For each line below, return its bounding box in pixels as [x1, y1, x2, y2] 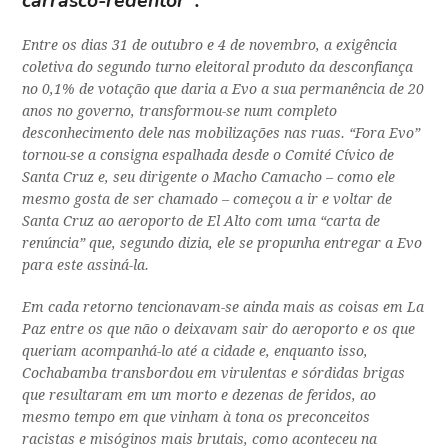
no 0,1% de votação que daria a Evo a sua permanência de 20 [22, 81, 425, 98]
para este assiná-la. [22, 257, 150, 274]
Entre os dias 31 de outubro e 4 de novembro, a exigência [22, 37, 398, 54]
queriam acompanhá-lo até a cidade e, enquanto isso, [22, 343, 369, 360]
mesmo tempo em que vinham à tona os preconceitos [22, 409, 371, 426]
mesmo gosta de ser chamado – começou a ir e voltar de [22, 191, 393, 208]
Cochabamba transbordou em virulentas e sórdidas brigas [22, 365, 406, 382]
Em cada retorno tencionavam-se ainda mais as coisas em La [22, 299, 425, 316]
